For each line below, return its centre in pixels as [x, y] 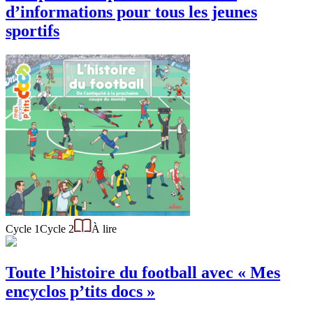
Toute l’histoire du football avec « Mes [143, 272]
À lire [104, 228]
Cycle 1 [23, 228]
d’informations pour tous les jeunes [131, 12]
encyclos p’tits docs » [80, 291]
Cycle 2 [57, 228]
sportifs [32, 30]
